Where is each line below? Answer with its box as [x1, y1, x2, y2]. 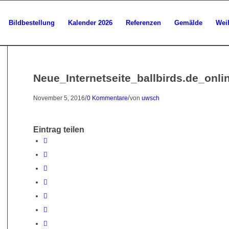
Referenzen [126, 19, 161, 27]
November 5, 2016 [33, 95, 85, 101]
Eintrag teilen [33, 125, 84, 134]
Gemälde [174, 19, 202, 27]
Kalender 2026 [68, 19, 112, 27]
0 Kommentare [86, 95, 128, 101]
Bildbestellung [9, 19, 55, 27]
